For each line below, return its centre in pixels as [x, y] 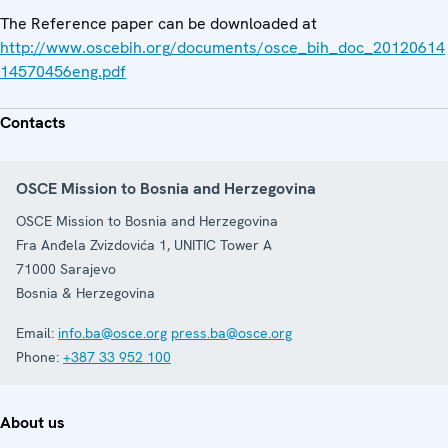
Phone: [37, 356]
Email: [35, 332]
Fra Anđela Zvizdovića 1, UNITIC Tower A [144, 244]
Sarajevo [88, 268]
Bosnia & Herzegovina [85, 292]
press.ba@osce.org [231, 332]
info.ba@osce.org [112, 332]
